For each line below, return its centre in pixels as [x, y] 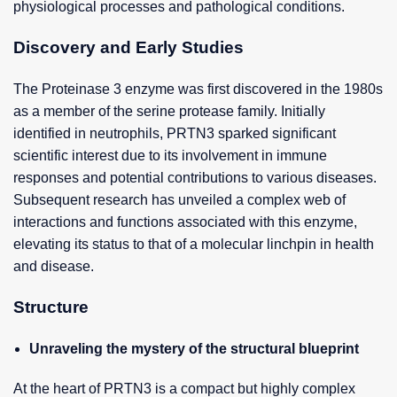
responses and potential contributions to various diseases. [195, 178]
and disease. [54, 266]
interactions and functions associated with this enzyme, [185, 222]
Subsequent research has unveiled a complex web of [179, 200]
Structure [51, 307]
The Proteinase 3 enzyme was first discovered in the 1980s [198, 89]
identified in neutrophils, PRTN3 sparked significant [175, 133]
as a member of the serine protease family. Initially [169, 111]
